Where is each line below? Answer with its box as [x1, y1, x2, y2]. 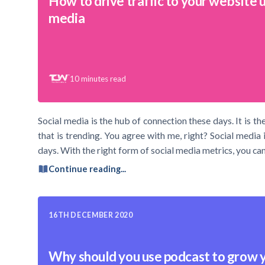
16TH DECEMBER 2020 [49, 210, 133, 219]
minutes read [81, 73, 127, 83]
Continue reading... [49, 164, 127, 174]
